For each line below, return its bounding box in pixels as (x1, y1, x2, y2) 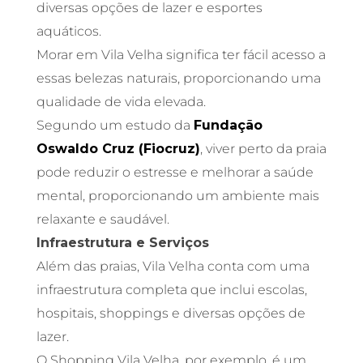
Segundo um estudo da (36, 117, 194, 134)
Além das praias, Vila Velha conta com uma (36, 258, 310, 275)
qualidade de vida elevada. (36, 94, 209, 110)
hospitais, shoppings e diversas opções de (36, 305, 305, 322)
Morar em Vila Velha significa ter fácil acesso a (36, 47, 326, 63)
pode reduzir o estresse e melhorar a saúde (36, 164, 314, 181)
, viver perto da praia (199, 141, 327, 157)
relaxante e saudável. (36, 211, 169, 228)
